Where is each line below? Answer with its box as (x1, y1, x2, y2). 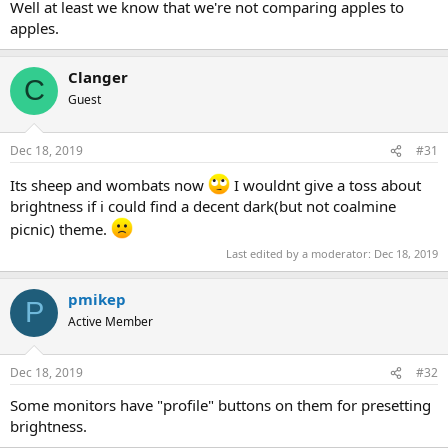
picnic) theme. (10, 219, 111, 239)
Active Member (68, 312, 153, 330)
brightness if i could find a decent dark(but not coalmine (10, 196, 396, 216)
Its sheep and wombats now (10, 175, 208, 195)
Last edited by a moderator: (226, 245, 374, 261)
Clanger (68, 66, 128, 87)
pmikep (68, 288, 126, 309)
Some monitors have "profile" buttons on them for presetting (10, 395, 431, 415)
